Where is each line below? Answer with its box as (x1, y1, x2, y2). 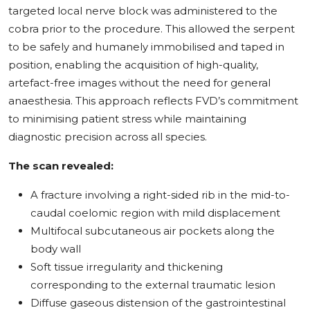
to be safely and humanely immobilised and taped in (8, 39, 284, 53)
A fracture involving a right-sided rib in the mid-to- (30, 188, 290, 201)
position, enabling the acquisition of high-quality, (8, 57, 258, 71)
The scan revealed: (8, 158, 113, 172)
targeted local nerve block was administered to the (8, 3, 277, 17)
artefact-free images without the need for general (8, 75, 271, 89)
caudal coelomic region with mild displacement (30, 206, 280, 219)
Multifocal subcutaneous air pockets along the (30, 224, 275, 237)
